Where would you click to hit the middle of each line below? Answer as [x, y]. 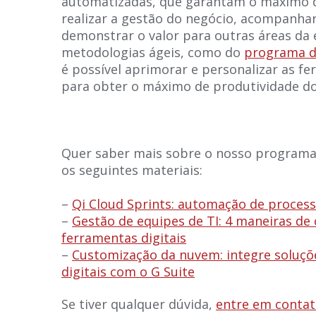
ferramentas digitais [124, 237]
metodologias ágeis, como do [153, 53]
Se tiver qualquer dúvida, [139, 304]
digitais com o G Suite [128, 271]
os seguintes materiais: [132, 170]
